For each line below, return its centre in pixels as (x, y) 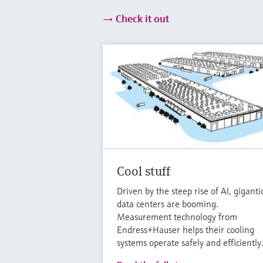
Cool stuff (144, 171)
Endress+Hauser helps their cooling (185, 229)
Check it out (141, 18)
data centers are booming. (167, 203)
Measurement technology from (177, 216)
